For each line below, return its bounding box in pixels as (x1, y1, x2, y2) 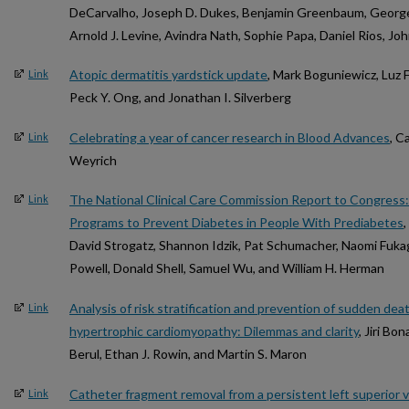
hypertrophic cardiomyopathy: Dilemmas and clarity (69, 323, 359, 340)
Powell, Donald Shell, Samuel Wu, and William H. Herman (69, 260, 384, 277)
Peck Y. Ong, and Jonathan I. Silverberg (69, 89, 291, 106)
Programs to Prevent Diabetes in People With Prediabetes (69, 215, 404, 231)
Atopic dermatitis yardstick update (69, 67, 267, 83)
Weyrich (69, 152, 117, 168)
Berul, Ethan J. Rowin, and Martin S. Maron (69, 346, 307, 362)
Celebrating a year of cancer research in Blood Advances (69, 129, 390, 145)
